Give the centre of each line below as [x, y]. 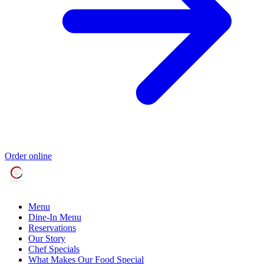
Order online [28, 156]
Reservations [52, 228]
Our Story [47, 239]
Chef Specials [54, 249]
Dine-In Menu [55, 217]
